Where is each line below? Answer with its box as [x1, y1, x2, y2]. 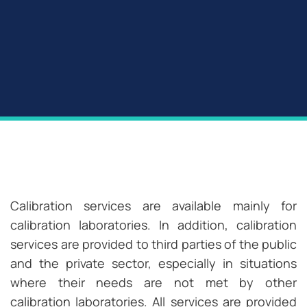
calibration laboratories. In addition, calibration [10, 217, 297, 234]
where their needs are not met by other [10, 274, 297, 291]
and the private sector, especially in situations [10, 255, 297, 272]
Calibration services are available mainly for [10, 197, 297, 214]
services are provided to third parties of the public [10, 236, 297, 253]
